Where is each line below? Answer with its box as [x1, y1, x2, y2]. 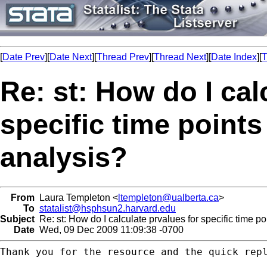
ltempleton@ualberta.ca [118, 192, 219, 203]
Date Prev [2, 52, 45, 62]
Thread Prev [97, 52, 149, 62]
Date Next [49, 52, 92, 62]
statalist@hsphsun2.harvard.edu [39, 203, 176, 213]
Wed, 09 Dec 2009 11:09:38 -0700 [35, 224, 184, 235]
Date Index [211, 52, 257, 62]
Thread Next [154, 52, 206, 62]
